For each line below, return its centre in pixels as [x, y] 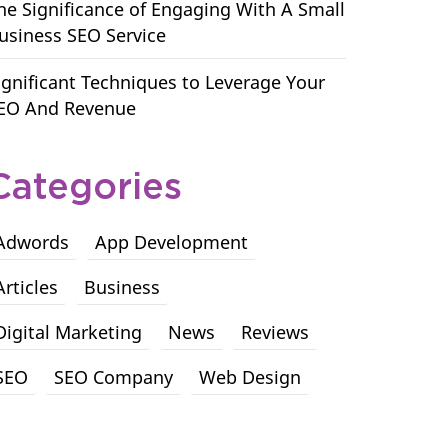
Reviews [275, 332]
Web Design [250, 377]
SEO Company [113, 377]
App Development [171, 242]
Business [122, 287]
